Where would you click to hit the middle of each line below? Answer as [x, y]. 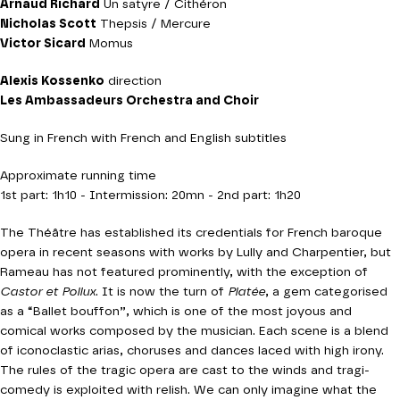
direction [133, 81]
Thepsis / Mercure [154, 24]
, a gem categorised [326, 292]
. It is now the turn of [162, 292]
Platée [246, 292]
